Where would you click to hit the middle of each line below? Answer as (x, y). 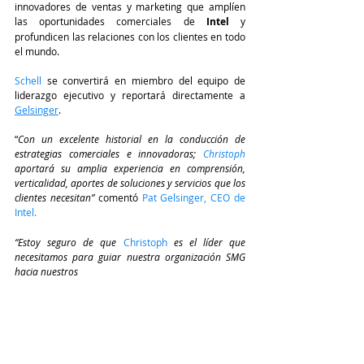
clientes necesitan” (54, 197)
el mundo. (38, 51)
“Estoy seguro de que (69, 242)
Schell (28, 80)
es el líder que (209, 242)
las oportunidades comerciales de (105, 21)
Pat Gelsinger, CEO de (194, 197)
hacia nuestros (48, 271)
